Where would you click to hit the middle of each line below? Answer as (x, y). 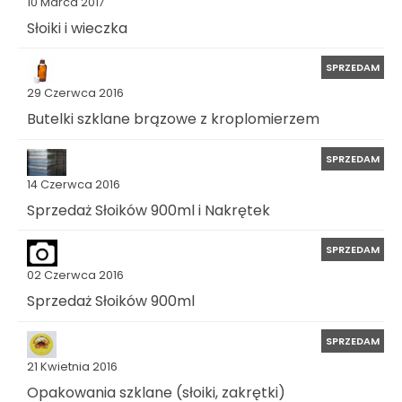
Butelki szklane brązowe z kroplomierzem (173, 118)
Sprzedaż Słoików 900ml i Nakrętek (149, 210)
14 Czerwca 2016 (74, 184)
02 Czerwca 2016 (75, 275)
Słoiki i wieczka (77, 28)
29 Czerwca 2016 (75, 93)
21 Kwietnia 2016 (72, 367)
